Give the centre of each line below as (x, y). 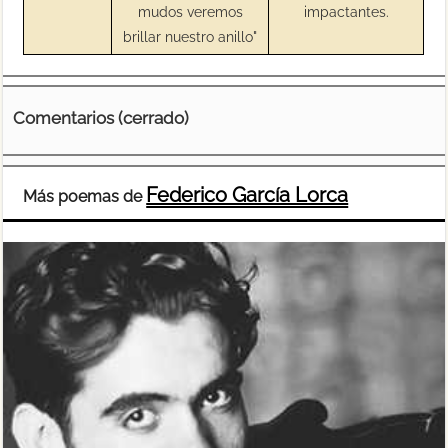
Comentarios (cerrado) (101, 117)
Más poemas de (85, 196)
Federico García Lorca (247, 195)
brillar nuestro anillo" (190, 36)
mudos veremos (190, 11)
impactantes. (346, 11)
